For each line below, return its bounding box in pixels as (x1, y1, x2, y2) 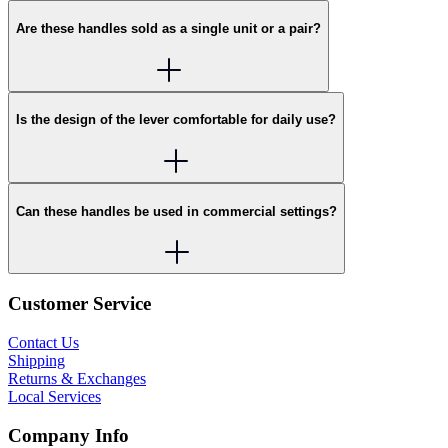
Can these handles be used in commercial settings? (16, 203, 337, 219)
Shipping (8, 351, 65, 369)
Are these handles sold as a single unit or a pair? (16, 20, 321, 36)
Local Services (8, 387, 101, 405)
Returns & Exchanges (8, 369, 146, 387)
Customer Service (8, 293, 151, 315)
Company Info (8, 424, 129, 446)
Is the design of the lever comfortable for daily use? (16, 112, 336, 128)
